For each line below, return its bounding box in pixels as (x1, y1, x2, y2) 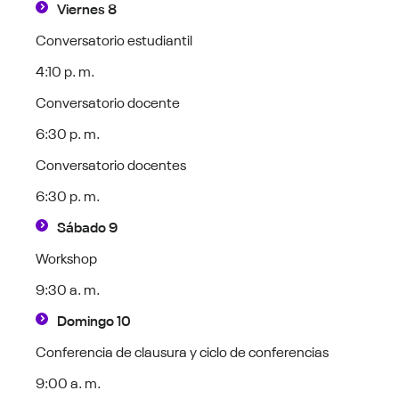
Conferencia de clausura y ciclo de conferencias (36, 339, 330, 362)
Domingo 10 (57, 308, 132, 330)
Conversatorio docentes (36, 152, 187, 175)
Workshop (36, 246, 98, 268)
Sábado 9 (57, 215, 118, 237)
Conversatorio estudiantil (36, 28, 193, 50)
